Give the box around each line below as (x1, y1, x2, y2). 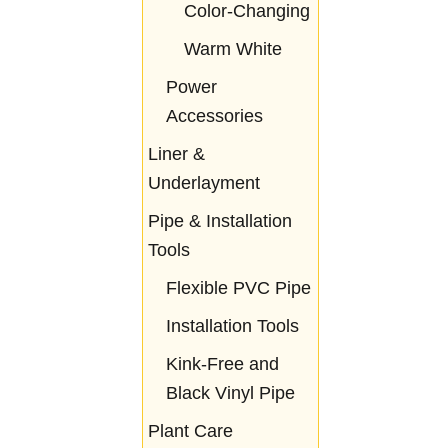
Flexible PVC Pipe (165, 278, 311, 299)
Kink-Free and (165, 354, 279, 375)
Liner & (147, 144, 205, 165)
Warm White (183, 39, 282, 60)
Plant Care (147, 421, 233, 442)
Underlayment (147, 173, 260, 194)
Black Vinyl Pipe (165, 383, 295, 404)
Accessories (165, 106, 263, 127)
